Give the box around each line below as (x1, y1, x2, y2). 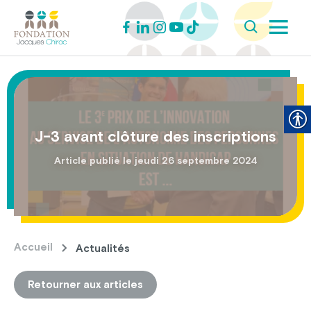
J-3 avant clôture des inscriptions (35, 127, 276, 145)
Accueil (14, 241, 53, 253)
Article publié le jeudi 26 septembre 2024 (53, 155, 258, 166)
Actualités (76, 242, 130, 254)
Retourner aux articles (28, 278, 143, 290)
